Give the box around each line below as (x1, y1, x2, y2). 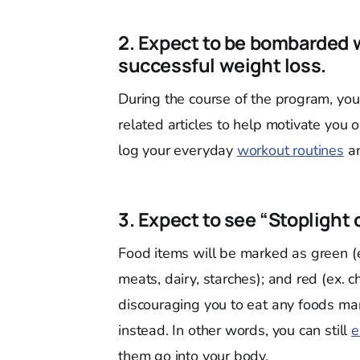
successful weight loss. (118, 52, 326, 78)
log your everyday (118, 141, 237, 160)
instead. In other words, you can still (118, 321, 352, 340)
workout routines (236, 141, 344, 160)
